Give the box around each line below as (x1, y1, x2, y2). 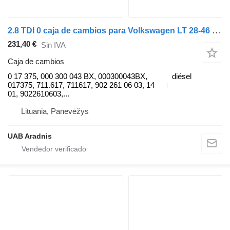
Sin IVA (41, 40, 66, 49)
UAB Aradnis (8, 132, 52, 141)
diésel (172, 72, 191, 81)
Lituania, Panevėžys (21, 107, 89, 116)
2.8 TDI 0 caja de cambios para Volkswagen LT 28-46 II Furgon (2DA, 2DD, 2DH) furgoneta (212, 26, 221, 36)
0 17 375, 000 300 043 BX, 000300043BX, (8, 72, 147, 81)
